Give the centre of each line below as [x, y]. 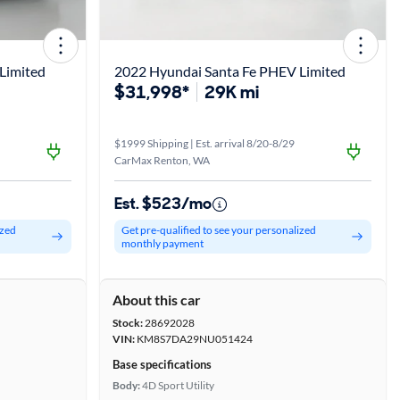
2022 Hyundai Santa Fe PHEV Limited [230, 71]
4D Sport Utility [178, 385]
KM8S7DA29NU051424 [194, 339]
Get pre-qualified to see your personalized [219, 230]
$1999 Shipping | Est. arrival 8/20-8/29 [204, 143]
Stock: [128, 323]
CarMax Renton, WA [162, 160]
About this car [157, 300]
